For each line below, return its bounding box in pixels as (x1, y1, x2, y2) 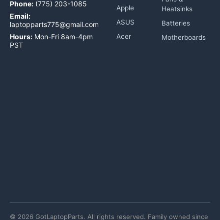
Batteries (162, 19, 190, 27)
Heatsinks (162, 4, 192, 13)
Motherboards (162, 33, 206, 41)
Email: (10, 11, 30, 20)
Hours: (10, 32, 32, 41)
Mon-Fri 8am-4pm (32, 32, 93, 41)
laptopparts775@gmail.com (10, 20, 99, 28)
